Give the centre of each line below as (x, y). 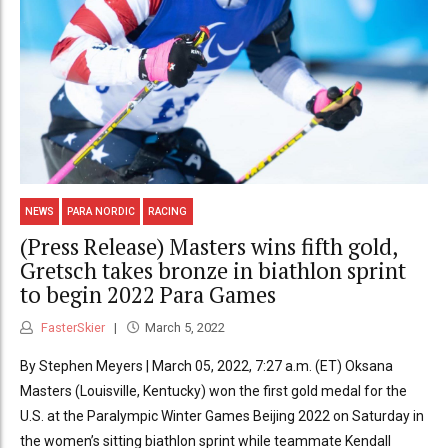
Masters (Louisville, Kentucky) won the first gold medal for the (213, 390)
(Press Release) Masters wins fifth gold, (208, 247)
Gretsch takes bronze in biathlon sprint (213, 271)
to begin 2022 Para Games (148, 295)
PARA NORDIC (101, 211)
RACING (168, 211)
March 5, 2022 (184, 327)
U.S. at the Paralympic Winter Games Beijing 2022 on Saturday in (222, 415)
